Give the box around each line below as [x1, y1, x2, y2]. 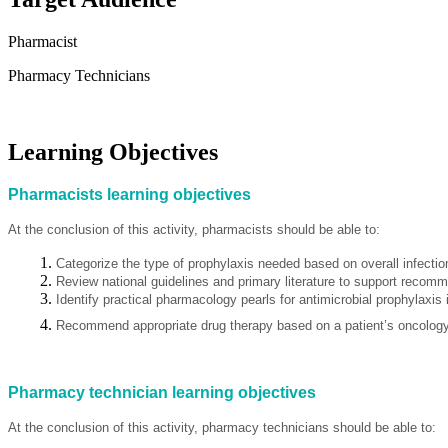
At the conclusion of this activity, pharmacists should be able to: [8, 222, 380, 238]
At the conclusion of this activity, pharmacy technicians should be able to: [8, 420, 436, 436]
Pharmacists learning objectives [8, 186, 251, 204]
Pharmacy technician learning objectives [8, 384, 316, 402]
